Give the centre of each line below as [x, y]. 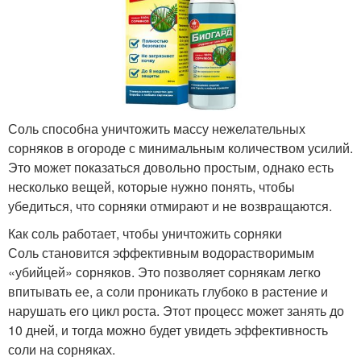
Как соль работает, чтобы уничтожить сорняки [145, 233]
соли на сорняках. [62, 349]
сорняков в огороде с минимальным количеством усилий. [180, 147]
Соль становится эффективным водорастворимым [161, 252]
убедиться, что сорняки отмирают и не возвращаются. [170, 205]
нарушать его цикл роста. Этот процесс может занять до [176, 310]
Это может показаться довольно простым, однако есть [171, 167]
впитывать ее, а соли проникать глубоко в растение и [168, 291]
